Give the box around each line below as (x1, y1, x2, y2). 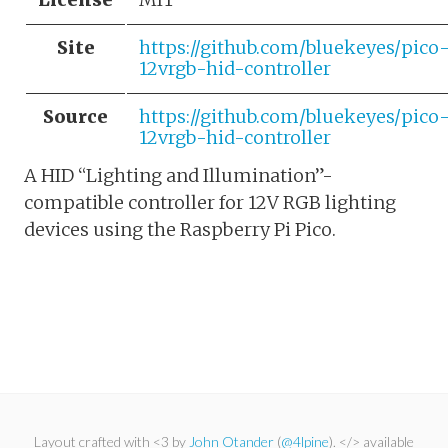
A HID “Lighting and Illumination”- (24, 163, 333, 187)
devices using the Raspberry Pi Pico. (24, 217, 336, 241)
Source (43, 104, 108, 128)
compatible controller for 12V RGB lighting (24, 190, 396, 214)
